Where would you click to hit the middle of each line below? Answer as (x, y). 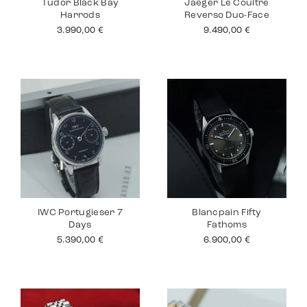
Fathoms (227, 225)
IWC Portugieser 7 (80, 213)
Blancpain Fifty (227, 213)
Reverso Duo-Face (227, 15)
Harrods (80, 15)
